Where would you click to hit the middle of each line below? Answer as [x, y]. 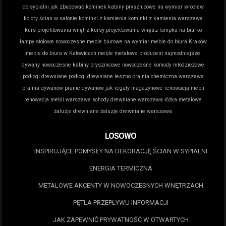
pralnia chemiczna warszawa [168, 76]
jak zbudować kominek [78, 7]
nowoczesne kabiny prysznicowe [81, 65]
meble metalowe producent [130, 53]
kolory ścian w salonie [50, 18]
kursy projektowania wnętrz [124, 30]
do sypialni [36, 7]
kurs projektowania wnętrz [57, 30]
